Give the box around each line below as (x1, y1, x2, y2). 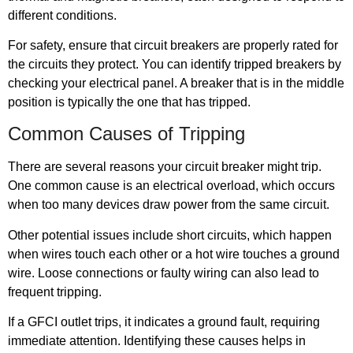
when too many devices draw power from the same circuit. (8, 198, 329, 212)
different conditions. (8, 8, 117, 22)
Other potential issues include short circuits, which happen (8, 228, 332, 242)
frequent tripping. (8, 284, 102, 299)
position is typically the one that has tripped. (8, 95, 251, 109)
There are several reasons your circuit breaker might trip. (8, 160, 321, 174)
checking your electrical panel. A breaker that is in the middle (8, 76, 344, 90)
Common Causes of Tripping (8, 123, 245, 145)
